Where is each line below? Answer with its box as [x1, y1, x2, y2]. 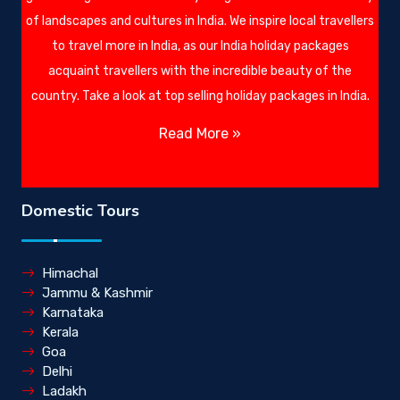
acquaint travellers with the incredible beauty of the [48, 62, 352, 79]
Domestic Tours [21, 199, 139, 221]
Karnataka [42, 304, 104, 321]
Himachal [42, 264, 98, 281]
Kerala [42, 323, 79, 340]
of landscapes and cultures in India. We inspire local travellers [26, 12, 374, 29]
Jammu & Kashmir [42, 284, 153, 301]
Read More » [159, 124, 241, 142]
